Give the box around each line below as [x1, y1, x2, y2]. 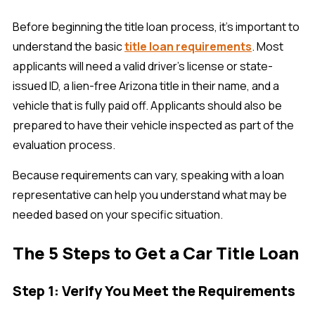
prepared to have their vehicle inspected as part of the [13, 117, 294, 133]
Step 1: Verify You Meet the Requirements [13, 281, 295, 301]
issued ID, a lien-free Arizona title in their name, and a [13, 78, 279, 94]
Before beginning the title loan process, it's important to [13, 19, 300, 34]
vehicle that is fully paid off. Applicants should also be [13, 98, 282, 113]
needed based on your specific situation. [13, 207, 223, 223]
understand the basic [13, 39, 124, 54]
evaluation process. [13, 137, 115, 153]
